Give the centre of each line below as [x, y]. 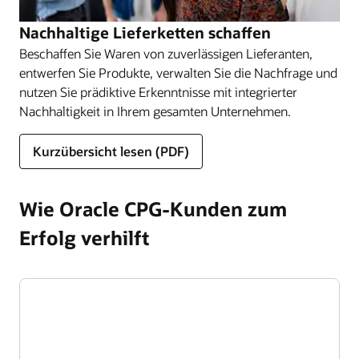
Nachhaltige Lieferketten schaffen [145, 33]
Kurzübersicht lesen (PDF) [111, 151]
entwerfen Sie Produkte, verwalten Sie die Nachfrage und [178, 73]
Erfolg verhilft [84, 238]
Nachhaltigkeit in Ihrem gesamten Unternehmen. [155, 111]
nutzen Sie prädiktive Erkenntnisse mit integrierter [158, 92]
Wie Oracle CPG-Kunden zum [153, 209]
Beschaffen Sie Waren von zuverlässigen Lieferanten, [166, 54]
